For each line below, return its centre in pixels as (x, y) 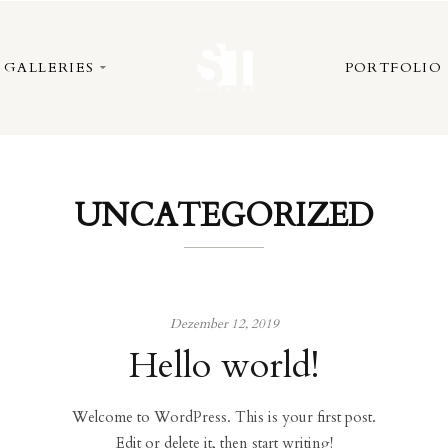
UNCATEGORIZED (224, 216)
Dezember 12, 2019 (224, 324)
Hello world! (224, 365)
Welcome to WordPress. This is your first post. (224, 417)
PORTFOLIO (393, 68)
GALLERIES (49, 68)
